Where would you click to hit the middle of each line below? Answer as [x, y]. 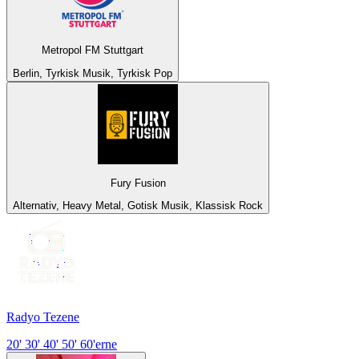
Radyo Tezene [43, 317]
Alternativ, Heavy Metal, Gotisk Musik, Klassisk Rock [138, 206]
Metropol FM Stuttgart [93, 50]
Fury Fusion [138, 184]
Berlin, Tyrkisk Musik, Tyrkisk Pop [93, 73]
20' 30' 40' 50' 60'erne [62, 345]
